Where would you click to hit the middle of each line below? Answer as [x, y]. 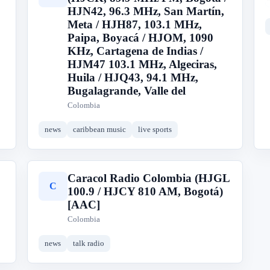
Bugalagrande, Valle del [126, 91]
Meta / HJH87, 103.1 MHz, [134, 24]
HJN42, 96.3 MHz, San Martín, [146, 11]
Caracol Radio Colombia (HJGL [148, 178]
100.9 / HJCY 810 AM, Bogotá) [145, 191]
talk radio [88, 243]
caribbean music [99, 129]
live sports [155, 129]
